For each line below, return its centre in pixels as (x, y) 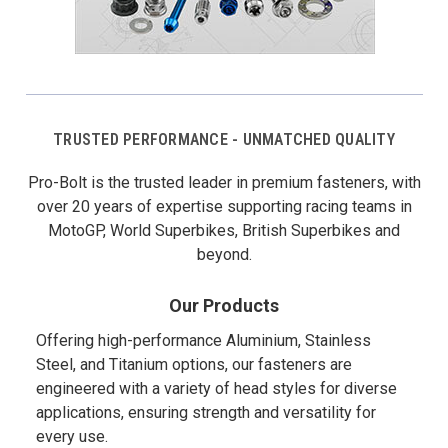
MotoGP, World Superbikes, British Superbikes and (224, 230)
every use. (71, 436)
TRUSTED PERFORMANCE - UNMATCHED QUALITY (224, 139)
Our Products (224, 305)
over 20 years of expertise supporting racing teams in (224, 206)
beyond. (224, 254)
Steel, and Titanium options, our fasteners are (193, 364)
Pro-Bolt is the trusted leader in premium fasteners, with (224, 182)
